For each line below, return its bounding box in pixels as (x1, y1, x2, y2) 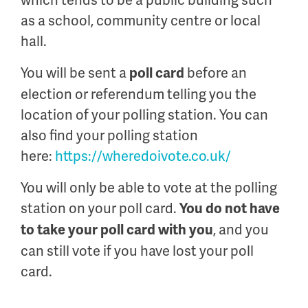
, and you (213, 220, 269, 239)
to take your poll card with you (21, 221, 213, 239)
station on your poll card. (21, 199, 179, 217)
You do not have (179, 199, 280, 217)
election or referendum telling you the (21, 85, 256, 103)
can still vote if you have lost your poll (21, 241, 254, 260)
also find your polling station (21, 126, 198, 144)
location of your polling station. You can (21, 105, 268, 124)
